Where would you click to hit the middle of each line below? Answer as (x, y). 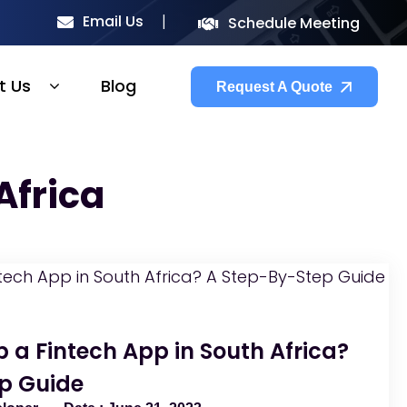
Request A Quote (274, 86)
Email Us (113, 21)
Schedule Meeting (294, 23)
